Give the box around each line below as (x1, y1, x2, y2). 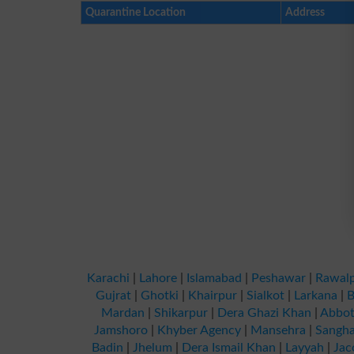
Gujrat (96, 289, 131, 302)
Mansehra (250, 324, 306, 337)
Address (285, 6, 325, 18)
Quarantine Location (85, 6, 186, 18)
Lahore (139, 272, 177, 284)
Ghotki (141, 289, 179, 302)
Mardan (101, 307, 145, 319)
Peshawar (251, 272, 306, 284)
